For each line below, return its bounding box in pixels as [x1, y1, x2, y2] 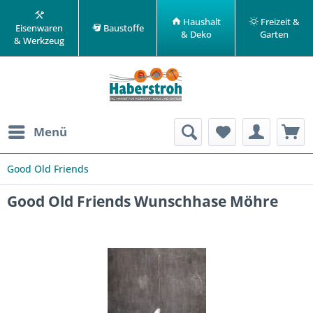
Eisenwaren [15, 21, 63, 34]
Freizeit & [258, 15, 300, 28]
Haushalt [180, 15, 221, 28]
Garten [260, 27, 289, 41]
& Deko [180, 27, 212, 41]
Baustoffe [101, 21, 144, 34]
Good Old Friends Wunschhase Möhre [7, 191, 278, 211]
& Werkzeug [14, 34, 64, 47]
